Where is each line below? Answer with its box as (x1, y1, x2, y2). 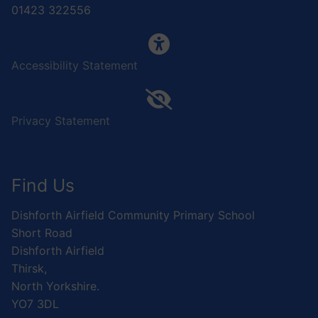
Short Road (11, 225, 72, 240)
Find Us (11, 175, 75, 197)
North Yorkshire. (11, 278, 99, 293)
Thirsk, (11, 261, 47, 275)
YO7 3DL (11, 296, 59, 311)
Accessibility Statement (11, 58, 138, 73)
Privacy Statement (11, 114, 110, 128)
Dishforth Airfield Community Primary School (11, 207, 255, 222)
